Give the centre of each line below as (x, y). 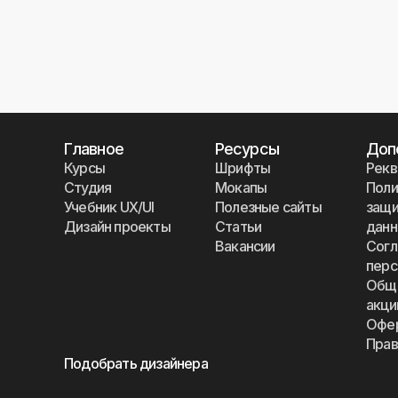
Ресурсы (247, 149)
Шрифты (243, 168)
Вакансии (245, 246)
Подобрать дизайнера (136, 363)
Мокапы (241, 187)
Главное (94, 149)
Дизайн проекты (117, 227)
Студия (88, 187)
